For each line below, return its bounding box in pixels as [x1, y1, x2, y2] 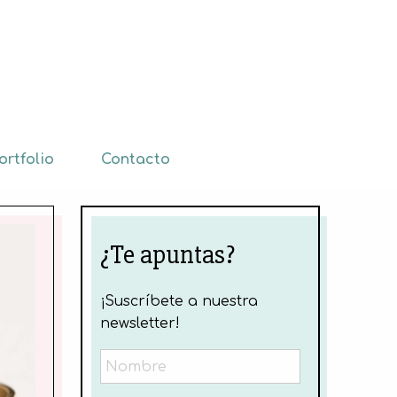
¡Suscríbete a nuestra [100, 293, 258, 309]
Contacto [101, 152, 170, 167]
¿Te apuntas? [100, 238, 235, 271]
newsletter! [100, 315, 180, 331]
